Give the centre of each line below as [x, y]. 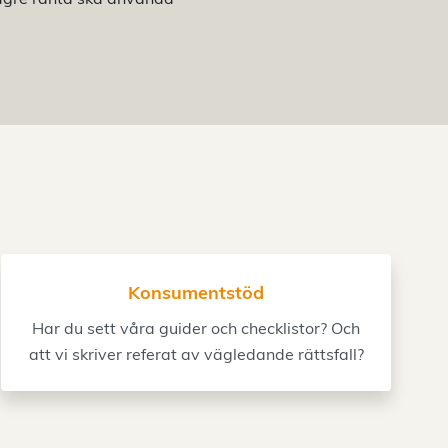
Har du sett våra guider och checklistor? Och [196, 328]
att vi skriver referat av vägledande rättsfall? [196, 354]
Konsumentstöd [196, 292]
